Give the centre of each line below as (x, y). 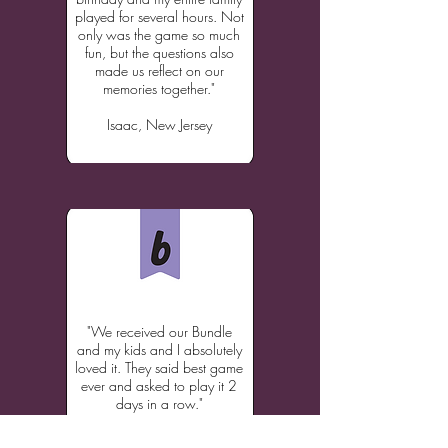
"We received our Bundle (159, 331)
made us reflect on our (159, 70)
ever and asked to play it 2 (159, 385)
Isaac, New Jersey (159, 124)
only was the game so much (159, 34)
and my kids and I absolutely (159, 349)
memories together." (159, 88)
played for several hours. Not (159, 16)
